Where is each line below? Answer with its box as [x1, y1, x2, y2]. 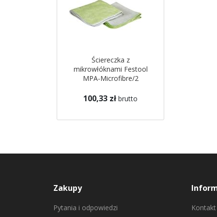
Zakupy [53, 183, 82, 194]
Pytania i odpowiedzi [53, 203, 118, 213]
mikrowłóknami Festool [73, 64, 148, 74]
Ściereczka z [91, 55, 130, 65]
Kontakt [191, 203, 216, 213]
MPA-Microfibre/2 [82, 74, 139, 83]
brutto [118, 94, 138, 104]
